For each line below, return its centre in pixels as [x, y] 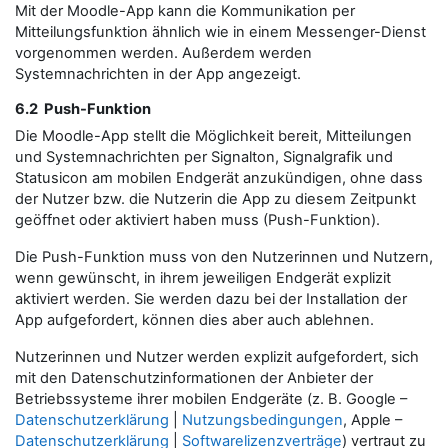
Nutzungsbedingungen [262, 420]
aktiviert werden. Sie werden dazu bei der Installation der [211, 299]
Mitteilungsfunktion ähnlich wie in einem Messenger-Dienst [220, 32]
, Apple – [372, 420]
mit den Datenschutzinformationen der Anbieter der [194, 378]
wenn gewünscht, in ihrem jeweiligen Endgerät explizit [203, 278]
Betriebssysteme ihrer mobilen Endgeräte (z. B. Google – [211, 399]
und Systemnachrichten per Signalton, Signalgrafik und [204, 157]
